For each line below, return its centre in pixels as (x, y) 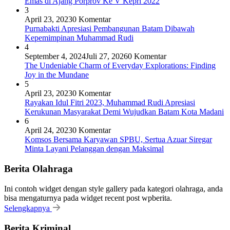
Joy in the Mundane (57, 75)
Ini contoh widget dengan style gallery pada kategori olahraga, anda (113, 188)
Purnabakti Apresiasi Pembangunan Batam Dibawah (110, 29)
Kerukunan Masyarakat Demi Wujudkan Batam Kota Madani (124, 112)
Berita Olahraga (39, 169)
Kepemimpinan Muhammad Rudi (79, 38)
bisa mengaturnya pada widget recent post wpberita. (88, 198)
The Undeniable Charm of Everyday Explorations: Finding (120, 66)
